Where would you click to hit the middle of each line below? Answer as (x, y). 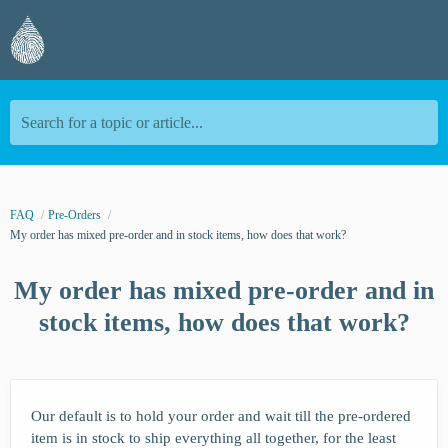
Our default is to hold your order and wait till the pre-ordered (221, 415)
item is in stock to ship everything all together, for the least (213, 437)
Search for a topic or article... (112, 122)
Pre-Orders (74, 214)
